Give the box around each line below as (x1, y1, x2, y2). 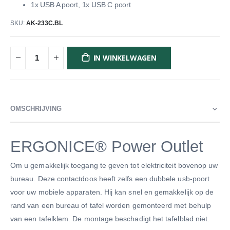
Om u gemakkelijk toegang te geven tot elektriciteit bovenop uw (10, 161, 218, 170)
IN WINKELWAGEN (93, 52, 157, 63)
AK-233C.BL (26, 20, 63, 27)
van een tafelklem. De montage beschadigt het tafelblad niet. (10, 215, 210, 223)
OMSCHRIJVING (10, 104, 62, 112)
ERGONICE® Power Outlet (10, 137, 203, 156)
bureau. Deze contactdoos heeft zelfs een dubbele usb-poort (10, 175, 210, 183)
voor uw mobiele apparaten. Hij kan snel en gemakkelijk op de (10, 188, 214, 197)
